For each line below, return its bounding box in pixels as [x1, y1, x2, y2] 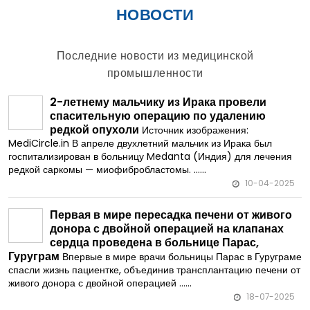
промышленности [107, 65, 203, 82]
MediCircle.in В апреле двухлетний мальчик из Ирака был [8, 136, 272, 151]
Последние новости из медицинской [56, 48, 254, 64]
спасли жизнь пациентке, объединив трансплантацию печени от [8, 263, 300, 277]
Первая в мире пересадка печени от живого [50, 207, 292, 224]
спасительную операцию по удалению [50, 108, 266, 125]
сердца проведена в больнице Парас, [50, 235, 259, 251]
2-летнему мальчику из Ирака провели [50, 94, 266, 111]
